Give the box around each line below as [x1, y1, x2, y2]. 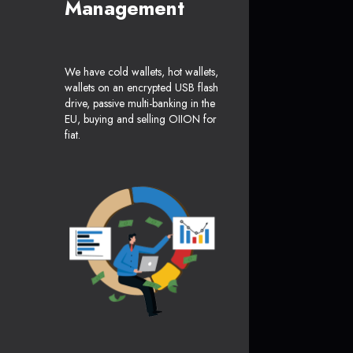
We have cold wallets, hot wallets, [65, 64, 218, 80]
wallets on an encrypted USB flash [65, 80, 218, 96]
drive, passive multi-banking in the [65, 95, 215, 112]
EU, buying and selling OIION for [65, 111, 217, 128]
